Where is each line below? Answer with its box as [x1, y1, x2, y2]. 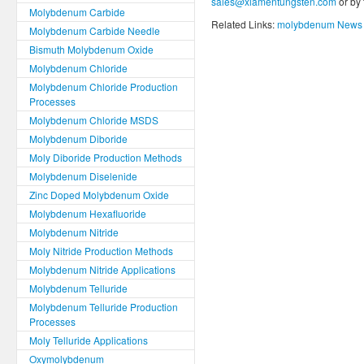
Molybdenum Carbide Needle [29, 24, 160, 37]
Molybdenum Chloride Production [29, 80, 178, 93]
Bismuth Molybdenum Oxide [29, 42, 154, 56]
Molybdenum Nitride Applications [29, 262, 175, 276]
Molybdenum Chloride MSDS [29, 113, 158, 127]
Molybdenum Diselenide [29, 169, 137, 183]
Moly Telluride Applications [29, 333, 148, 347]
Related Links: [211, 17, 277, 31]
